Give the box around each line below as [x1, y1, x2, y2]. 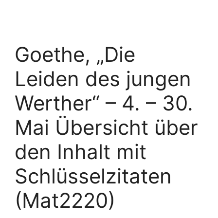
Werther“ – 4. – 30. [15, 91, 193, 115]
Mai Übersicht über [15, 115, 198, 140]
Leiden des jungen [15, 66, 191, 91]
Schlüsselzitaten [15, 163, 172, 188]
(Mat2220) [15, 188, 115, 213]
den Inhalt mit [15, 139, 146, 164]
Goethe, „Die [15, 42, 135, 67]
